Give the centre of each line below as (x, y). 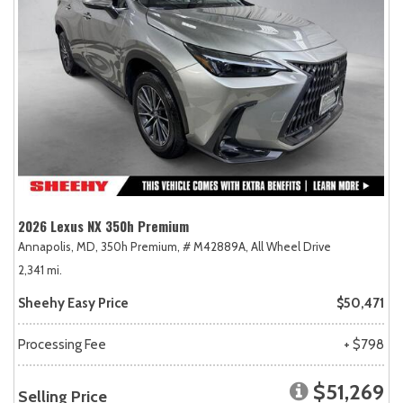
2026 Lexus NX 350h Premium (103, 225)
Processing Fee (62, 344)
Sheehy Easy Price (73, 303)
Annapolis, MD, (58, 246)
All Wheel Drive (291, 246)
